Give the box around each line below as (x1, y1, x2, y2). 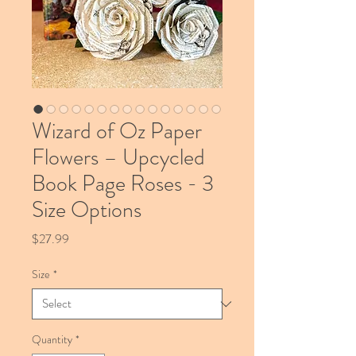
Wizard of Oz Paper (32, 115, 202, 147)
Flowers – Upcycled (32, 141, 205, 173)
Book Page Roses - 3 (32, 168, 214, 199)
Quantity (32, 331, 72, 347)
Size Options (32, 194, 141, 226)
